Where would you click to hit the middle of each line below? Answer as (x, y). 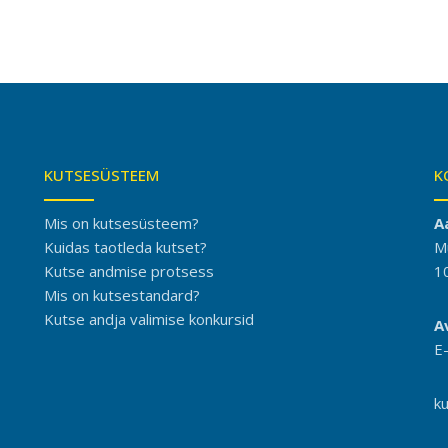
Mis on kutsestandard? (122, 295)
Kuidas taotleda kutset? (125, 247)
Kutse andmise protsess (129, 271)
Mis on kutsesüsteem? (121, 223)
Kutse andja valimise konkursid (149, 319)
